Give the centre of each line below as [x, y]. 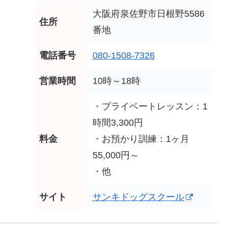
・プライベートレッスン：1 [150, 107]
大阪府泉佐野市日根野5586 [149, 14]
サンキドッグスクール [138, 197]
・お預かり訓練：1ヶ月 [141, 139]
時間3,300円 [118, 123]
